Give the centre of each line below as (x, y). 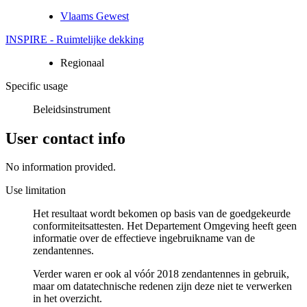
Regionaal (82, 62)
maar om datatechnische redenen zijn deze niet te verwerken (162, 286)
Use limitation (36, 191)
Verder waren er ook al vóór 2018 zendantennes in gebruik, (161, 274)
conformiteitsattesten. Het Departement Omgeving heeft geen (165, 226)
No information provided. (61, 167)
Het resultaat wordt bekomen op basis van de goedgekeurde (162, 214)
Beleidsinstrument (72, 109)
